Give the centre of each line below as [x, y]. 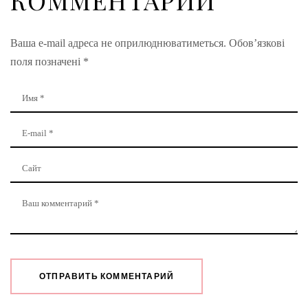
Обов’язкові [255, 43]
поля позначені [47, 62]
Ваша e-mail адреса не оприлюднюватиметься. [118, 43]
